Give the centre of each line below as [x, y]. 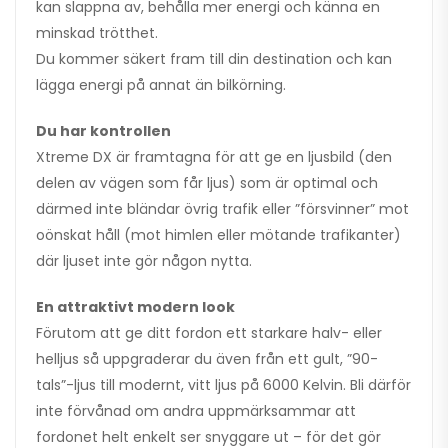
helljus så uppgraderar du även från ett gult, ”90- [207, 359]
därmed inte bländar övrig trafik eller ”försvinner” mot [222, 209]
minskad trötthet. [97, 33]
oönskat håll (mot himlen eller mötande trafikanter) [218, 235]
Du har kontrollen [103, 131]
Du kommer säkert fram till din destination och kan [214, 59]
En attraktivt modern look [135, 307]
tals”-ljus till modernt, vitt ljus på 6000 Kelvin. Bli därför [223, 385]
